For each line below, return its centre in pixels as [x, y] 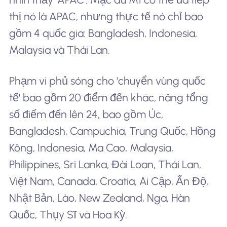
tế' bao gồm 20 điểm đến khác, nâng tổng [108, 98]
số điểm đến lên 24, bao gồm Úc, [86, 115]
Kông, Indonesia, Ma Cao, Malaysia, [91, 148]
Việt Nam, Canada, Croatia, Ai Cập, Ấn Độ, [108, 181]
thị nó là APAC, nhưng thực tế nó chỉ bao [106, 16]
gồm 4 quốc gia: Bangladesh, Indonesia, [103, 33]
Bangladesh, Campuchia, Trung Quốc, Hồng [112, 131]
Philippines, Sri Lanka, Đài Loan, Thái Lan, [105, 165]
